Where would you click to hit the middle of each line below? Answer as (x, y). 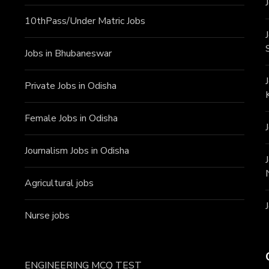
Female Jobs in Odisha (71, 119)
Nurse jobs (47, 216)
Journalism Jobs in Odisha (77, 151)
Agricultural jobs (59, 183)
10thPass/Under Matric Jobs (85, 21)
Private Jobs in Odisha (70, 86)
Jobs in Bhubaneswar (68, 54)
